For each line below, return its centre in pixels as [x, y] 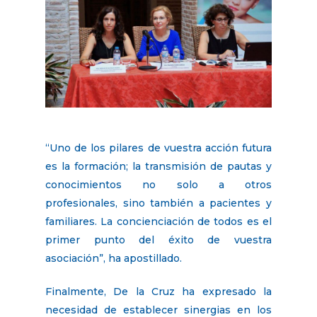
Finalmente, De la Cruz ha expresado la [158, 292]
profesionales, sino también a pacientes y [158, 203]
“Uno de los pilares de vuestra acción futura [158, 148]
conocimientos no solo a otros [158, 185]
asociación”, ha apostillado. [114, 259]
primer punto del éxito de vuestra [158, 240]
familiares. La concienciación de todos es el [158, 222]
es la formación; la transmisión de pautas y [158, 167]
